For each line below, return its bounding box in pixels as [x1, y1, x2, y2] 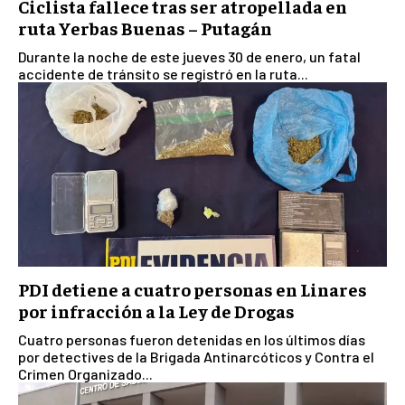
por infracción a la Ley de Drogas [18, 299, 295, 323]
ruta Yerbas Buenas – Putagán [18, 16, 272, 40]
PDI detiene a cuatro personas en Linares [18, 278, 367, 301]
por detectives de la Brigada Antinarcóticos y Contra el [18, 348, 374, 366]
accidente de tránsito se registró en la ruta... [18, 65, 308, 83]
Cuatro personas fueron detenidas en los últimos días [18, 331, 365, 349]
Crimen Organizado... [18, 365, 153, 383]
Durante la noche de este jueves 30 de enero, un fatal [18, 48, 361, 66]
